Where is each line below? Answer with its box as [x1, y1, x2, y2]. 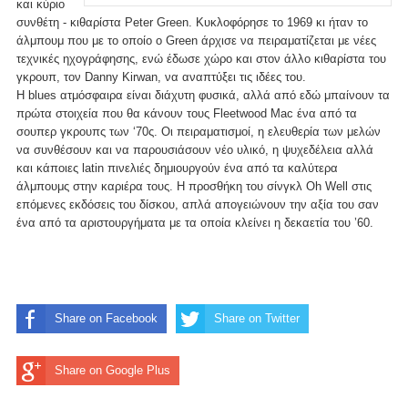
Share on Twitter [214, 311, 300, 326]
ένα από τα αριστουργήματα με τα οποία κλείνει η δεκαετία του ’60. [16, 215, 373, 229]
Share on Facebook [55, 311, 158, 326]
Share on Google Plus [55, 363, 170, 378]
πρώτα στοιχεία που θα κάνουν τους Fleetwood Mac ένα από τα [16, 106, 357, 120]
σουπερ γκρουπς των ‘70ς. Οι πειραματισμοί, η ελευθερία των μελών [16, 124, 381, 138]
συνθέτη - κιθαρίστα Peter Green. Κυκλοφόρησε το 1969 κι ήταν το [16, 15, 368, 29]
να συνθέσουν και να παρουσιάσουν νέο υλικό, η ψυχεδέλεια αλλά [16, 142, 373, 157]
